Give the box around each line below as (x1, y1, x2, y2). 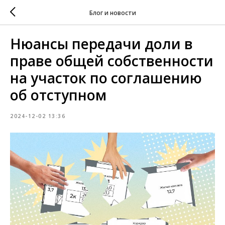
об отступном (10, 85, 106, 104)
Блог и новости (89, 8, 136, 17)
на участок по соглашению (10, 68, 202, 87)
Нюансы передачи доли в (10, 34, 193, 53)
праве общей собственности (10, 51, 213, 70)
